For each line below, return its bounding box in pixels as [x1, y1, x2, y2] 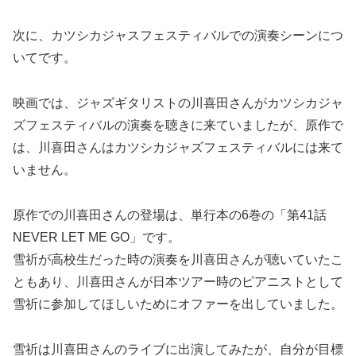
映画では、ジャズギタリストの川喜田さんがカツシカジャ [13, 95, 343, 110]
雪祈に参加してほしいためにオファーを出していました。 [13, 296, 343, 311]
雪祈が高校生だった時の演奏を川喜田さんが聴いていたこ [13, 252, 343, 266]
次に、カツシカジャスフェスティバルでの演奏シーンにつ [13, 29, 343, 43]
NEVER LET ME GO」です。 [13, 230, 180, 244]
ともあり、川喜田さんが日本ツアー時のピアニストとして [13, 274, 343, 288]
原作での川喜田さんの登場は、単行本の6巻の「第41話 [13, 207, 339, 222]
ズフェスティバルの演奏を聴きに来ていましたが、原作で [13, 118, 343, 132]
